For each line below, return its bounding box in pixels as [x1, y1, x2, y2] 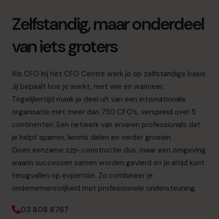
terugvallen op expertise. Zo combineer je [12, 171, 153, 181]
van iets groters [12, 35, 118, 58]
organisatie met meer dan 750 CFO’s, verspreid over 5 [12, 107, 196, 117]
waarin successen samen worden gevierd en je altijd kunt [12, 158, 204, 168]
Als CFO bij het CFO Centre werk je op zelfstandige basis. [12, 69, 207, 79]
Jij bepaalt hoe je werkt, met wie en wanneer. [12, 82, 164, 92]
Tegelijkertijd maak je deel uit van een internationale [12, 94, 186, 105]
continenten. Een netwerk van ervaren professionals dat [12, 120, 200, 130]
